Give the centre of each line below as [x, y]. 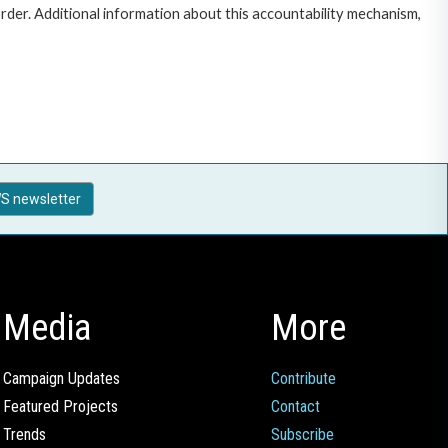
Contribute [303, 379]
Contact [295, 407]
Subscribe [302, 435]
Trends [24, 435]
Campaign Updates [61, 379]
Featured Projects [60, 407]
